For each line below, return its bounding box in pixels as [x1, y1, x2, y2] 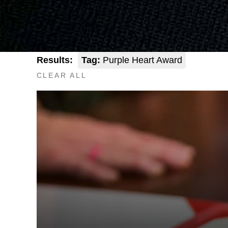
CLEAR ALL [36, 71, 87, 79]
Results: [36, 55, 73, 65]
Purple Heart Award [100, 55, 182, 65]
